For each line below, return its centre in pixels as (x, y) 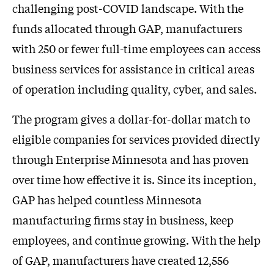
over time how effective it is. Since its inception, (134, 180)
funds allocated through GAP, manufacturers (127, 28)
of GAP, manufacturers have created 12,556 (120, 260)
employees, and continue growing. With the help (136, 240)
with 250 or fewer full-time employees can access (136, 49)
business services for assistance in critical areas (133, 69)
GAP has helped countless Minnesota (107, 200)
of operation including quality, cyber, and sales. (135, 89)
